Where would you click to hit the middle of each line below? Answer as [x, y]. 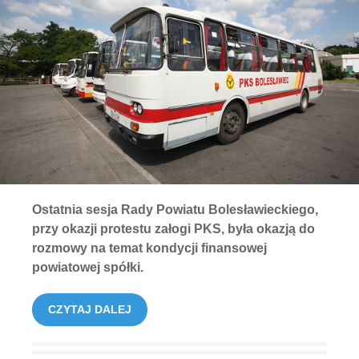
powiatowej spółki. [88, 268]
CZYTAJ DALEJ [90, 310]
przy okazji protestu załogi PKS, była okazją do [173, 229]
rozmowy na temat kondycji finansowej [149, 248]
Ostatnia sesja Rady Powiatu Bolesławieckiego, [175, 210]
